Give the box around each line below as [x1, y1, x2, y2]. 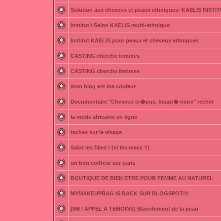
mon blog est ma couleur [71, 83, 136, 89]
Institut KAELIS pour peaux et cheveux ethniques [71, 37, 199, 43]
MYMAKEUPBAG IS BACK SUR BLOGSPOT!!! [71, 190, 189, 196]
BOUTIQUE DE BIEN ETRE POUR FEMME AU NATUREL [71, 175, 213, 181]
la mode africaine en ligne [71, 114, 137, 120]
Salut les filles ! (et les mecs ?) [71, 145, 149, 150]
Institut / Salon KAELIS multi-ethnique [71, 22, 170, 28]
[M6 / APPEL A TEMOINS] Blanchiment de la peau [71, 206, 198, 212]
